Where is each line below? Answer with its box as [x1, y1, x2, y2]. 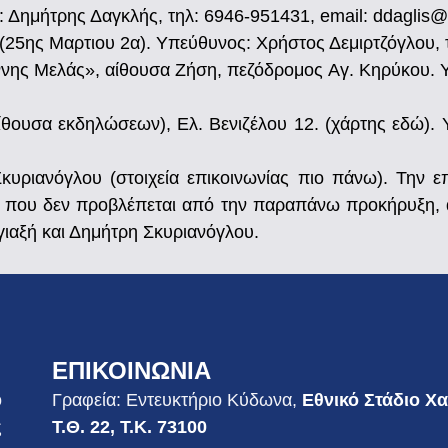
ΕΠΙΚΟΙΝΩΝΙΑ [51, 356, 211, 384]
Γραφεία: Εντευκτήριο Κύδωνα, [51, 389, 302, 410]
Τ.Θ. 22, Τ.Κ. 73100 [51, 416, 207, 437]
